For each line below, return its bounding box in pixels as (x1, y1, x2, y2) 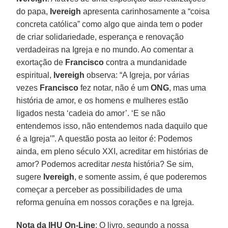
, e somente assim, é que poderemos (74, 172, 207, 181)
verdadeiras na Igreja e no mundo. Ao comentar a (16, 45, 194, 54)
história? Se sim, (131, 159, 194, 168)
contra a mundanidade (104, 58, 187, 67)
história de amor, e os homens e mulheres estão (16, 96, 189, 105)
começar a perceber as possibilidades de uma (16, 185, 183, 194)
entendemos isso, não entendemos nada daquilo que (16, 121, 208, 130)
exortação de (16, 58, 66, 67)
